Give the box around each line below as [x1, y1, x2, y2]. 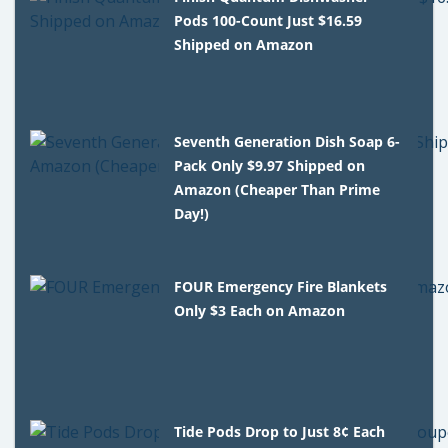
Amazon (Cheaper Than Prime [174, 180, 381, 199]
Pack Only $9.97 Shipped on [174, 156, 366, 175]
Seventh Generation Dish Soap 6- [174, 132, 401, 151]
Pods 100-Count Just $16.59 [174, 11, 363, 30]
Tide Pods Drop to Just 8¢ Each [174, 422, 386, 441]
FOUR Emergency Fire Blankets [174, 277, 388, 296]
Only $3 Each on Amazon [174, 301, 346, 320]
